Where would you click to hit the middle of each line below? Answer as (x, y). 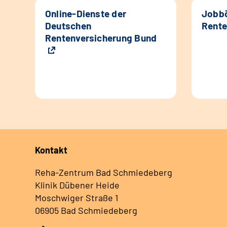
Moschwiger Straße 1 (77, 198)
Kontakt (51, 150)
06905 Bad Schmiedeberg (86, 211)
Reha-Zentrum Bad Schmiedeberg (104, 173)
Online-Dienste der (86, 14)
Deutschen (68, 26)
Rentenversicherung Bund (101, 38)
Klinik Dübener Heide (77, 185)
